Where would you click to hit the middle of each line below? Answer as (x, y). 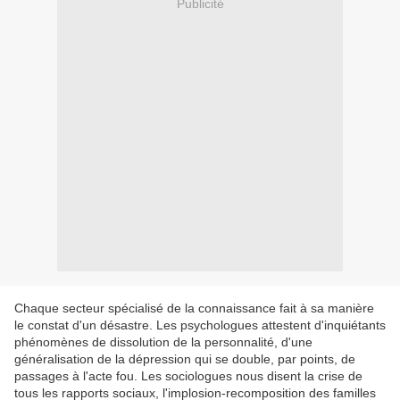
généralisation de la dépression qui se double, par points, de (185, 359)
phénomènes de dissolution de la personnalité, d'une (163, 342)
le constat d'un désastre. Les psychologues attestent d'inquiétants (200, 325)
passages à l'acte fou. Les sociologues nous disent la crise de (188, 376)
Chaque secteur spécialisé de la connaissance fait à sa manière (194, 308)
